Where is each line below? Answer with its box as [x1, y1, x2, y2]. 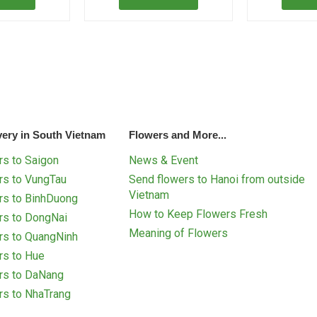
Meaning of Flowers [129, 226, 229, 241]
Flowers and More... [129, 129, 227, 142]
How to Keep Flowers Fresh [129, 207, 268, 221]
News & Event [129, 154, 199, 168]
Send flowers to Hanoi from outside [129, 173, 306, 187]
